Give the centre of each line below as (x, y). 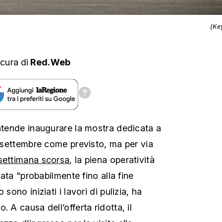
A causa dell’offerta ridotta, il (71, 207)
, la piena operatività (112, 160)
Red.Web (51, 62)
